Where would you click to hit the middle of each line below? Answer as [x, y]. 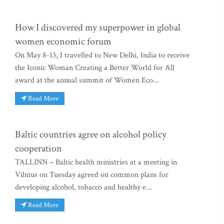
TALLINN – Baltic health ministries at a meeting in [96, 162]
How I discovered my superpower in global [98, 27]
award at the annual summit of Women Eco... [87, 80]
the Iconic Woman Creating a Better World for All [95, 67]
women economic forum [63, 41]
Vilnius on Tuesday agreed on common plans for [92, 174]
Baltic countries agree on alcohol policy [91, 134]
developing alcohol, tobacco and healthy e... [83, 187]
